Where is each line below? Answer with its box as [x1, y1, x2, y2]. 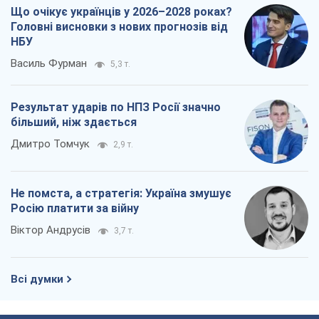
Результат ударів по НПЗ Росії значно [11, 100, 221, 115]
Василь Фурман [11, 57, 87, 70]
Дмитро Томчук [11, 137, 90, 151]
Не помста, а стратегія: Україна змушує [11, 187, 231, 201]
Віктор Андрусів [11, 224, 90, 237]
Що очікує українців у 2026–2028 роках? [11, 5, 232, 19]
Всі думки [11, 273, 63, 286]
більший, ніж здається [11, 115, 137, 130]
